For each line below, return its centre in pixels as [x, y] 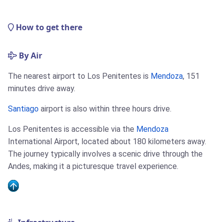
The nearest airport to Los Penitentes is [79, 76]
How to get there [48, 28]
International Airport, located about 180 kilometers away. [107, 142]
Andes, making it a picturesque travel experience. [93, 166]
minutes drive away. [42, 89]
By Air [29, 56]
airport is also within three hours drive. [105, 109]
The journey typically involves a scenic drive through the [105, 154]
